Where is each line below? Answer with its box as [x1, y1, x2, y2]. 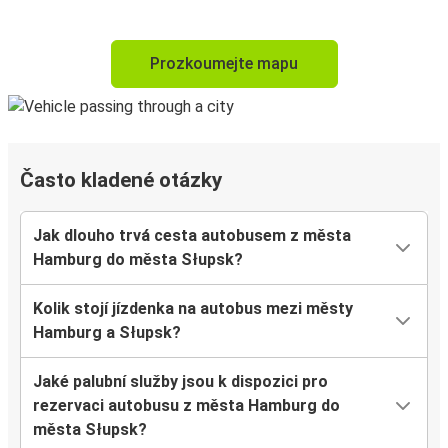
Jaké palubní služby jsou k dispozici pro [33, 372, 328, 392]
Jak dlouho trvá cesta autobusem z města [33, 226, 351, 246]
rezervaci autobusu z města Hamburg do [33, 396, 340, 416]
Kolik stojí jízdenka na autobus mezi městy [33, 299, 353, 319]
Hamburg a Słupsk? [33, 323, 181, 343]
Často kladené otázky [20, 168, 222, 193]
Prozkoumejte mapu [150, 54, 298, 74]
